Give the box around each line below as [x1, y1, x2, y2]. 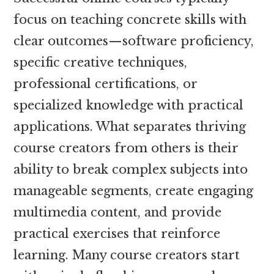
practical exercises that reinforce [13, 226, 221, 241]
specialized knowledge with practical [13, 97, 244, 113]
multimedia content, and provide [13, 204, 222, 220]
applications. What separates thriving [13, 119, 246, 134]
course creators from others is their [13, 140, 239, 155]
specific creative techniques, [13, 54, 188, 70]
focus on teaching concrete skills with [13, 12, 247, 27]
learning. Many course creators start [13, 247, 240, 262]
